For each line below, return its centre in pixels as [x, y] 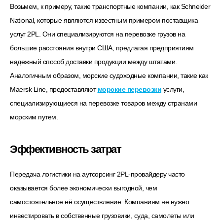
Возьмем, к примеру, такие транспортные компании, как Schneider [110, 7]
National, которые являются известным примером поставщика [104, 20]
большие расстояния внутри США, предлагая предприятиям [102, 48]
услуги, [173, 90]
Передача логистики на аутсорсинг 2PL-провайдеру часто [97, 174]
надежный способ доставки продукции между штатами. [93, 62]
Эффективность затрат [65, 149]
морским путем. [34, 117]
